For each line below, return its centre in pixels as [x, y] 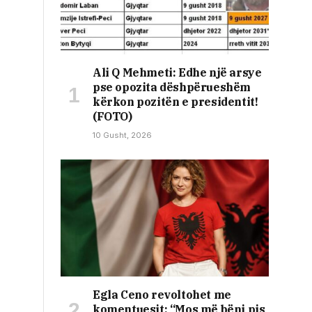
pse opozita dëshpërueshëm [172, 87]
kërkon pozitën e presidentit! [175, 102]
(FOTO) [112, 117]
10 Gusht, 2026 [122, 135]
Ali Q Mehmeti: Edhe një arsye [177, 73]
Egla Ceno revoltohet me [162, 295]
